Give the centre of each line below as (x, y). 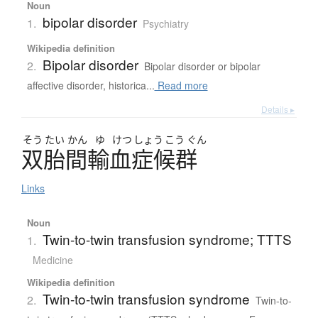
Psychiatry (165, 24)
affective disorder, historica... (91, 86)
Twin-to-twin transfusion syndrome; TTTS (167, 239)
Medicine (53, 260)
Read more (181, 86)
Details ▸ (278, 109)
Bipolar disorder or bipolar (202, 66)
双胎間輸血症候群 (109, 159)
